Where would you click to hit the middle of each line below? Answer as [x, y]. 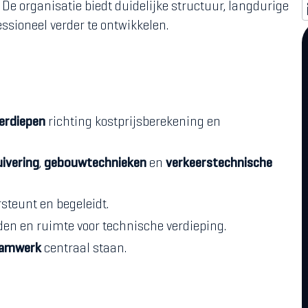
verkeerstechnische [219, 164]
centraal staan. [84, 249]
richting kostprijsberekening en [133, 123]
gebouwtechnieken [95, 164]
